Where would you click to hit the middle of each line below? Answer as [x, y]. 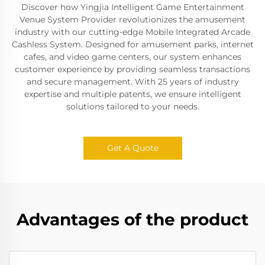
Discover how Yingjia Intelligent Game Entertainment [132, 7]
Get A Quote [132, 148]
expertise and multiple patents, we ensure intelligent [132, 94]
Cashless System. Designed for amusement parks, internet [132, 44]
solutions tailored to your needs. [132, 106]
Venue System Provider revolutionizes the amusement [132, 20]
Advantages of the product [132, 219]
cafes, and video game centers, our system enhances [132, 57]
